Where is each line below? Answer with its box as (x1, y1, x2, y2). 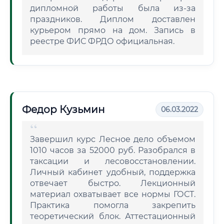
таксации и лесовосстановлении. (30, 156, 195, 166)
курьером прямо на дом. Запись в (30, 25, 195, 35)
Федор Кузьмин (22, 103, 105, 115)
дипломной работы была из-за (30, 3, 195, 13)
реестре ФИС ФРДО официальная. (30, 36, 174, 46)
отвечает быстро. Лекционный (30, 178, 195, 188)
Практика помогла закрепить (30, 200, 195, 210)
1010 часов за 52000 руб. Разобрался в (30, 145, 195, 155)
